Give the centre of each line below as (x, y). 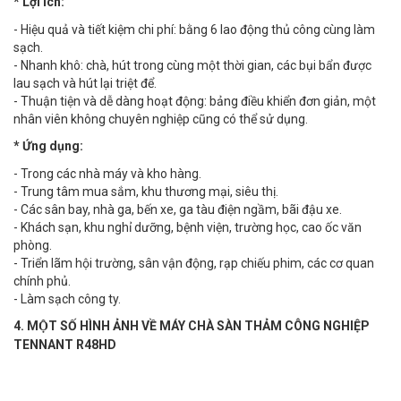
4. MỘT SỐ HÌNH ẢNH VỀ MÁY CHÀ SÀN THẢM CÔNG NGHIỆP (192, 326)
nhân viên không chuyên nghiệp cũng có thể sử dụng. (161, 119)
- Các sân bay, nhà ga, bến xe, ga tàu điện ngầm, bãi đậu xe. (178, 210)
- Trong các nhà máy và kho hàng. (107, 174)
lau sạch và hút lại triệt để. (85, 84)
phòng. (33, 246)
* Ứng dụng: (48, 146)
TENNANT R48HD (65, 345)
